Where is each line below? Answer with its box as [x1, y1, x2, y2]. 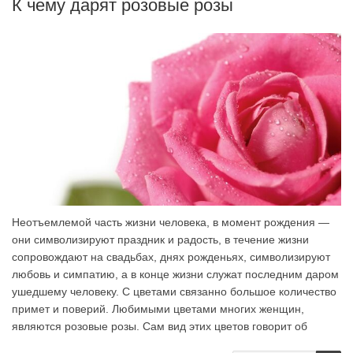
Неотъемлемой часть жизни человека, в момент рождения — [12, 215, 329, 229]
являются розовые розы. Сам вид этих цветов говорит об [12, 319, 307, 333]
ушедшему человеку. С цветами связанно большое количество [12, 284, 336, 298]
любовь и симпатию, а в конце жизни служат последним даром [12, 267, 339, 281]
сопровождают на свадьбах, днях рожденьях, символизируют [12, 250, 330, 263]
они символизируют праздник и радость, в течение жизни [12, 232, 309, 246]
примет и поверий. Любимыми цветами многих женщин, [12, 302, 304, 315]
